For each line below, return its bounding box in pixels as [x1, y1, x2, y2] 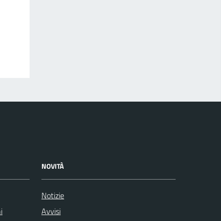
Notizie [41, 189, 64, 201]
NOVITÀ [41, 161, 64, 171]
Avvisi [41, 205, 61, 217]
